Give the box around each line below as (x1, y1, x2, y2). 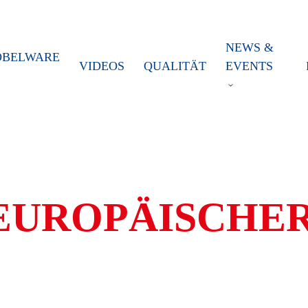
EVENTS (225, 59, 273, 73)
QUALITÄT (143, 59, 206, 73)
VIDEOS (78, 59, 124, 73)
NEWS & (225, 41, 274, 54)
